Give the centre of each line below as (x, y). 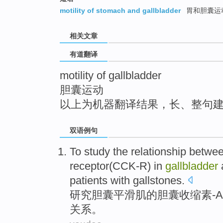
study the (106, 151)
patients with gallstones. (127, 180)
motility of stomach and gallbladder (120, 11)
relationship (159, 151)
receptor (89, 166)
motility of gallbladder (111, 76)
